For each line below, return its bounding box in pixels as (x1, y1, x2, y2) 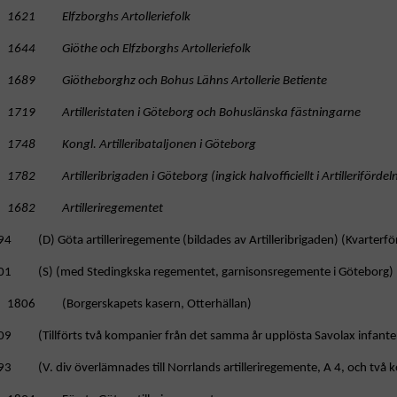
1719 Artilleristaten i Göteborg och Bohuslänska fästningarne (7, 106, 361, 121)
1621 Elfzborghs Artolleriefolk (7, 11, 191, 25)
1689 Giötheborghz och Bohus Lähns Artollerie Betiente (7, 74, 327, 89)
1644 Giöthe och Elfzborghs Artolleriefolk (7, 43, 251, 57)
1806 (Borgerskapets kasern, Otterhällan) (7, 298, 252, 312)
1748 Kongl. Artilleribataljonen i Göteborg (7, 138, 256, 152)
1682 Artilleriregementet (7, 202, 163, 216)
